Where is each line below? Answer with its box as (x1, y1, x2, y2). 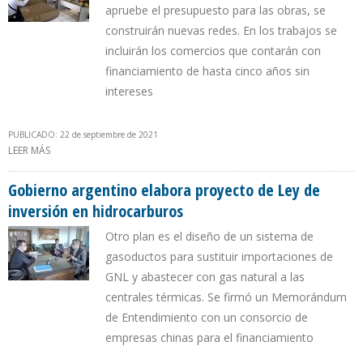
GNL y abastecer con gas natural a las (105, 269, 305, 285)
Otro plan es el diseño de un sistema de (105, 228, 314, 245)
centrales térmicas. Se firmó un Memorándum (105, 289, 347, 305)
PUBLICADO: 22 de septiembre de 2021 (8, 129, 158, 141)
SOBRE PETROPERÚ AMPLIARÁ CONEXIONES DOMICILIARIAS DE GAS (50, 143, 353, 158)
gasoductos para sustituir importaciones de (105, 249, 333, 265)
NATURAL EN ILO (50, 160, 126, 175)
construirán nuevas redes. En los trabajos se (105, 23, 337, 39)
